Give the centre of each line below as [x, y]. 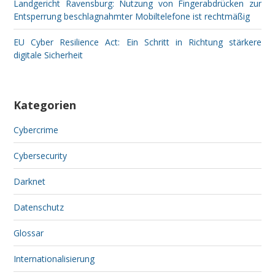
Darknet [30, 182]
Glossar [29, 233]
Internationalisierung [54, 259]
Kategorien [45, 105]
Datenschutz [39, 207]
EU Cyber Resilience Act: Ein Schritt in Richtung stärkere [137, 42]
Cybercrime [36, 130]
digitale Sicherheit [48, 55]
